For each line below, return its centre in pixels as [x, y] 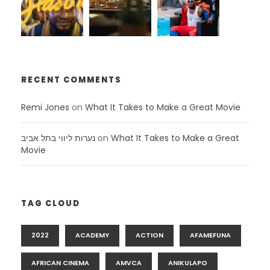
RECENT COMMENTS [71, 80]
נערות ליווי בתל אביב [58, 138]
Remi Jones [45, 108]
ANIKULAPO [188, 263]
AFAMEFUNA [210, 235]
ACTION [149, 235]
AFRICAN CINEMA [60, 263]
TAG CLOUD [51, 204]
